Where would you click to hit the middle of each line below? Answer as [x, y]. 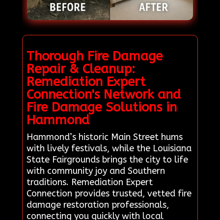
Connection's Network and [103, 95]
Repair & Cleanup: [81, 69]
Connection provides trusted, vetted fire [109, 194]
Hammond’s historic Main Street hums [104, 137]
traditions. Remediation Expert [89, 182]
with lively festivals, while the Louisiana [109, 149]
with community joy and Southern [96, 171]
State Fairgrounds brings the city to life [107, 160]
